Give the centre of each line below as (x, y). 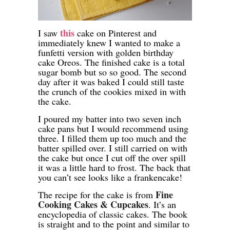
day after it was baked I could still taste (111, 81)
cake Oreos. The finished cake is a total (111, 62)
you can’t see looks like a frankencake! (110, 177)
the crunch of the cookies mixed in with (112, 91)
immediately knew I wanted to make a (109, 42)
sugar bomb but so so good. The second (112, 72)
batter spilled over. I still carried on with (113, 148)
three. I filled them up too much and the (112, 138)
